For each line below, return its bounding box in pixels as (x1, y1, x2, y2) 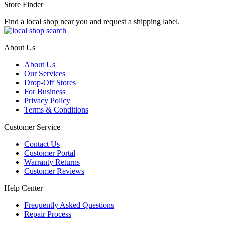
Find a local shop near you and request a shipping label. (4, 17, 180, 26)
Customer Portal (24, 148, 75, 157)
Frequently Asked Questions (24, 200, 114, 209)
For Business (24, 87, 65, 96)
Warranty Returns (24, 157, 80, 166)
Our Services (24, 69, 65, 78)
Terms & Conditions (24, 105, 88, 114)
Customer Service (4, 122, 60, 131)
